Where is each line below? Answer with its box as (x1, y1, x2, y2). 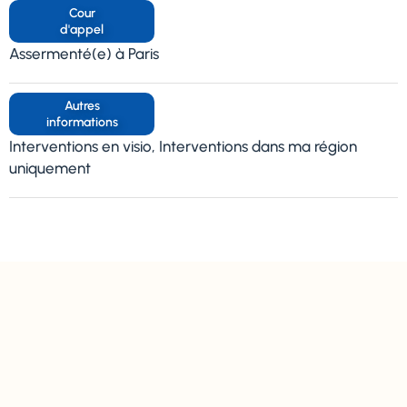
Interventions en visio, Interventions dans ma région (9, 137, 357, 155)
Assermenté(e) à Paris (9, 45, 159, 63)
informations (45, 114, 118, 130)
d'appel (60, 22, 104, 37)
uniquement (9, 159, 91, 177)
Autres (64, 98, 100, 114)
